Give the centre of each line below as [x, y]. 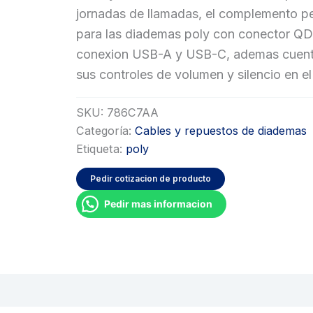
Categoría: [106, 130]
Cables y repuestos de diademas [221, 130]
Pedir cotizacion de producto [151, 178]
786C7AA [133, 112]
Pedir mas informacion [159, 203]
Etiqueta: [101, 148]
